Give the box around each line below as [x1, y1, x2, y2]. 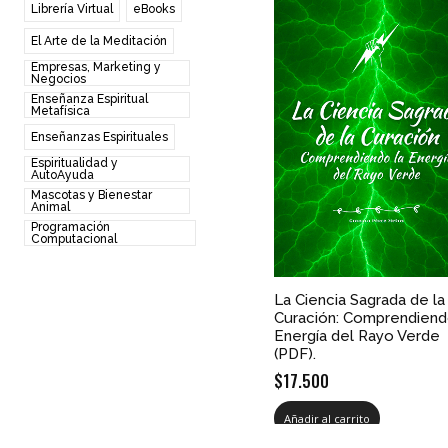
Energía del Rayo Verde [274, 326, 440, 345]
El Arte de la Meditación [31, 33, 167, 48]
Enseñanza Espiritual [31, 91, 148, 106]
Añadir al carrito [284, 410, 370, 426]
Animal [31, 199, 70, 214]
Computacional [31, 231, 117, 246]
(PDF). [274, 344, 316, 363]
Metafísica [31, 103, 90, 118]
